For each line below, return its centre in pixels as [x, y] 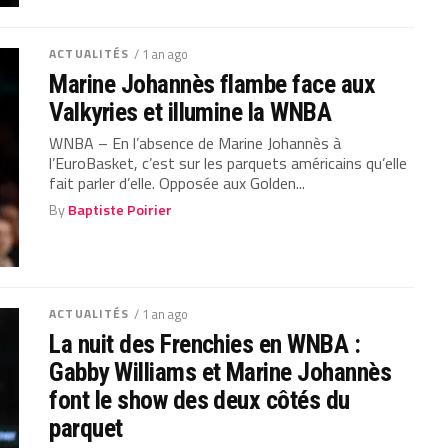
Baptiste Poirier [120, 210]
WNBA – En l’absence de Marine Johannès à [195, 143]
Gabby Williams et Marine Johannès [220, 372]
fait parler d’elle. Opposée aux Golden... [177, 183]
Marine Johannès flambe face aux [212, 84]
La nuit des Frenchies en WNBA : [205, 344]
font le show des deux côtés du [199, 400]
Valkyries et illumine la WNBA [190, 112]
